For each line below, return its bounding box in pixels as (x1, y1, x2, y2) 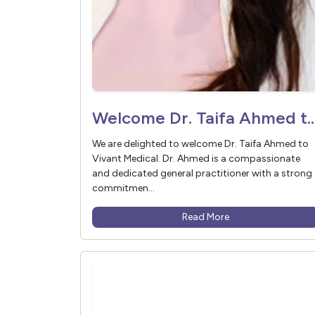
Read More (181, 211, 229, 224)
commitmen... (92, 182, 155, 195)
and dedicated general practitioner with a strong (92, 167, 312, 180)
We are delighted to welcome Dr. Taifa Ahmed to (92, 138, 309, 150)
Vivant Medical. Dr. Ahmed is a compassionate (92, 153, 300, 165)
